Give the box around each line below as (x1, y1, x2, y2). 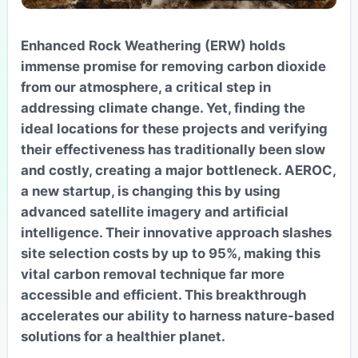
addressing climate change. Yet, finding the (20, 99, 305, 116)
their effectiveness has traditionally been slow (20, 141, 325, 157)
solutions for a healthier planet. (20, 328, 225, 344)
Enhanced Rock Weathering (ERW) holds (20, 37, 285, 54)
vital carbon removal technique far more (20, 265, 284, 282)
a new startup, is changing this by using (20, 182, 280, 199)
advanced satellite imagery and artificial (20, 203, 288, 220)
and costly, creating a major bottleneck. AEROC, (20, 161, 336, 178)
